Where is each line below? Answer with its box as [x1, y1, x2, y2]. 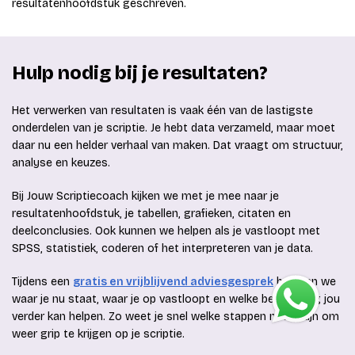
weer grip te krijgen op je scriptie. [12, 327, 185, 342]
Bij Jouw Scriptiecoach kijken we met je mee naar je [12, 189, 279, 204]
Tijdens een [12, 275, 73, 289]
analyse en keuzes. [12, 156, 110, 170]
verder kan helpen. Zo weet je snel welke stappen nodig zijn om [12, 310, 339, 324]
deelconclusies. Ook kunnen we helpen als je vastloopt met [12, 224, 320, 239]
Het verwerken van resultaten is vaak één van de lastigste [12, 104, 313, 118]
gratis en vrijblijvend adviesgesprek [73, 275, 273, 289]
